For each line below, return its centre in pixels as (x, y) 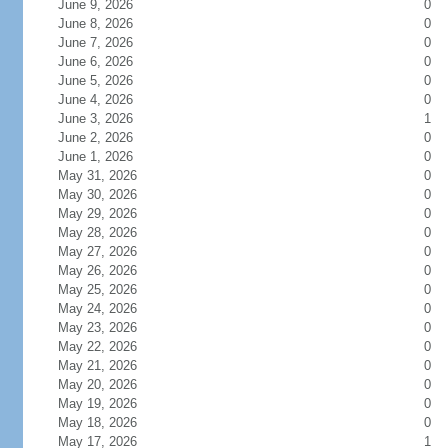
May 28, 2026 (109, 232)
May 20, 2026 (109, 384)
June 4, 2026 (107, 99)
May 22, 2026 (109, 346)
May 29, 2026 (109, 213)
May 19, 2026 (109, 403)
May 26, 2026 (109, 270)
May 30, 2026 (109, 194)
